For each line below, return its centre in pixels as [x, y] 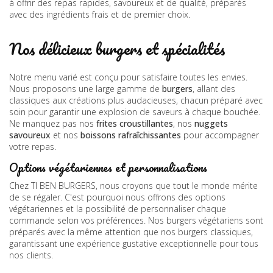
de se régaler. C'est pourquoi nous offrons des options [117, 197]
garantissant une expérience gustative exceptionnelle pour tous [134, 243]
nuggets [211, 124]
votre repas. [33, 147]
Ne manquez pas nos [53, 124]
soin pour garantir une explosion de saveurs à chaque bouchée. [135, 112]
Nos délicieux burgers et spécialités [117, 49]
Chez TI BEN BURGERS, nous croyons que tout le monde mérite [133, 185]
